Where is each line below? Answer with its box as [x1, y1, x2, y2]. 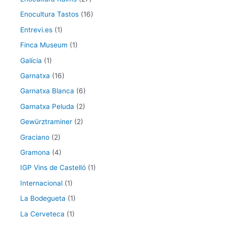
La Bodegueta [20, 194, 66, 203]
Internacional [20, 179, 63, 187]
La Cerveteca [20, 209, 65, 218]
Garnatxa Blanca [20, 87, 74, 95]
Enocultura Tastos [20, 10, 79, 19]
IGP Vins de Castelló [20, 163, 86, 172]
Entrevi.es [20, 25, 52, 34]
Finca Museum [20, 41, 68, 49]
